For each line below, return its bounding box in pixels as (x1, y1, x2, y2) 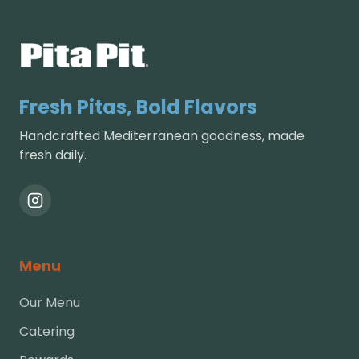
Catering (19, 322, 75, 341)
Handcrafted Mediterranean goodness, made (19, 127, 305, 145)
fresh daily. (19, 146, 87, 164)
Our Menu (19, 293, 80, 312)
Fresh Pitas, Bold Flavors (19, 94, 257, 120)
